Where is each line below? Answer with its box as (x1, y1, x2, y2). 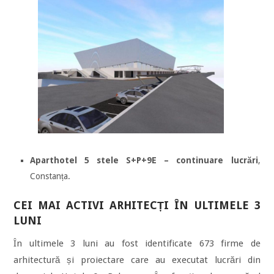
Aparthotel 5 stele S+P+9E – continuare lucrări (30, 155, 258, 165)
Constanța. (30, 171, 70, 181)
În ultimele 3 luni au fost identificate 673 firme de (13, 237, 261, 249)
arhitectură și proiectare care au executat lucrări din (13, 254, 261, 265)
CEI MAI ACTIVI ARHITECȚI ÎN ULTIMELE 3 (13, 198, 261, 212)
